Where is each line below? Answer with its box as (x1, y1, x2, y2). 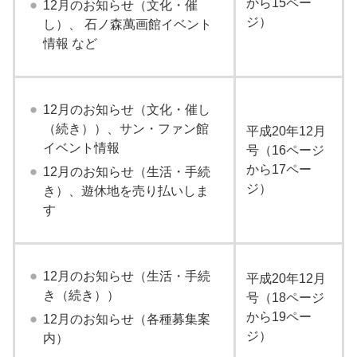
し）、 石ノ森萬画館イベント (42, 18, 212, 31)
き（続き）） (42, 288, 120, 302)
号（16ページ (245, 143, 324, 157)
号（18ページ (245, 291, 324, 304)
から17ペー (245, 163, 312, 176)
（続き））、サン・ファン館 (42, 122, 209, 135)
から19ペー (245, 310, 312, 324)
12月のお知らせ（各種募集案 (42, 312, 210, 326)
